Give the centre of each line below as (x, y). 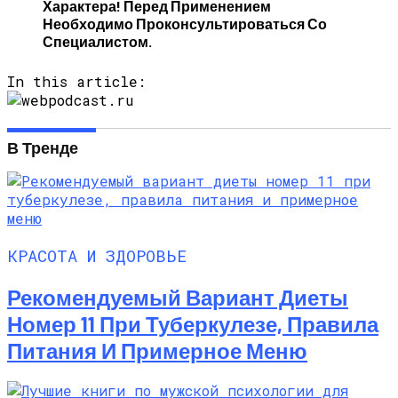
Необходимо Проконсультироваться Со (185, 23)
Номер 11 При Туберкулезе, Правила (193, 323)
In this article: (76, 81)
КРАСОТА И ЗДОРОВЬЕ (97, 255)
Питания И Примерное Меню (157, 350)
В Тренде (43, 147)
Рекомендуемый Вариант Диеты (178, 297)
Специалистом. (97, 41)
